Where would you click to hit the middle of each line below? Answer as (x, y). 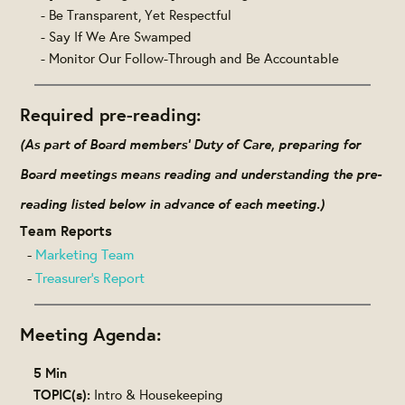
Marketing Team (85, 253)
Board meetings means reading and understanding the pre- (201, 173)
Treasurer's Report (90, 277)
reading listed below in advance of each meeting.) (173, 202)
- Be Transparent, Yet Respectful (133, 14)
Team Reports (66, 230)
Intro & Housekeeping (157, 394)
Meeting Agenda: (91, 334)
